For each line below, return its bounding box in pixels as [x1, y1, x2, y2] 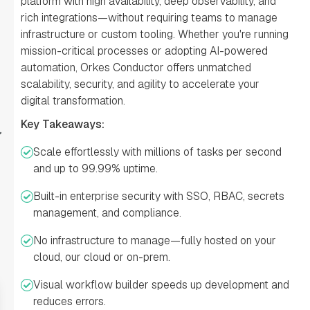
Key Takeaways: [21, 117, 104, 131]
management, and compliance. [33, 206, 181, 220]
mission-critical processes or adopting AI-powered [21, 44, 268, 58]
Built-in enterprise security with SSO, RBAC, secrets [33, 189, 284, 203]
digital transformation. [21, 93, 125, 108]
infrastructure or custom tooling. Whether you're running [21, 27, 289, 42]
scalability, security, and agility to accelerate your [21, 77, 259, 91]
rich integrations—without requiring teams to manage [21, 10, 277, 25]
